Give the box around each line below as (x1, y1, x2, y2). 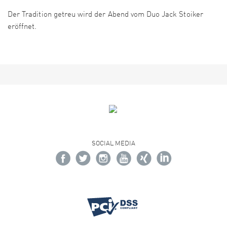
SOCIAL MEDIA (91, 140, 136, 147)
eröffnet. (8, 23, 39, 31)
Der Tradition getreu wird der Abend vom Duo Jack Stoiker (8, 11, 203, 19)
